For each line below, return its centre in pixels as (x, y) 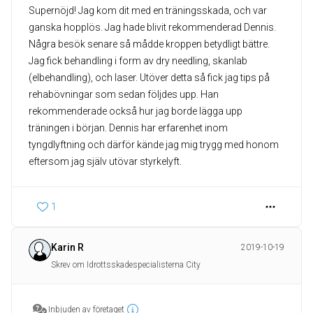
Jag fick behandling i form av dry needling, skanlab (138, 61)
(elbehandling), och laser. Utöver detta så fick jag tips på (149, 78)
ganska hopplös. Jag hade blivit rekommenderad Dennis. (152, 28)
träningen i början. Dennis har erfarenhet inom (128, 128)
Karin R (67, 248)
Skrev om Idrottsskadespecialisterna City (126, 265)
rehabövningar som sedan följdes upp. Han (124, 95)
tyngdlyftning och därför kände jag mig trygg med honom (154, 145)
